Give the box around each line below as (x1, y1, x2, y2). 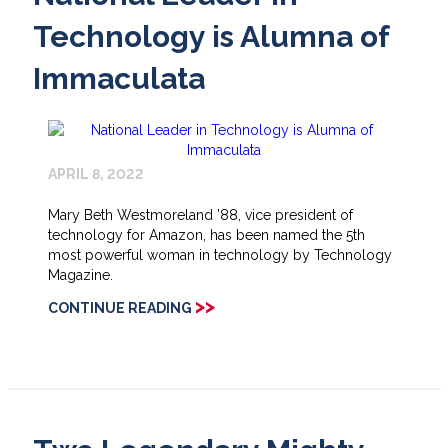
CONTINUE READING (47, 300, 192, 317)
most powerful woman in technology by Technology (47, 247, 392, 264)
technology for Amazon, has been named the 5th (47, 227, 365, 244)
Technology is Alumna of (32, 19, 389, 55)
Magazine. (47, 267, 113, 284)
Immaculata (32, 61, 205, 97)
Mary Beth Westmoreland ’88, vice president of (47, 207, 353, 224)
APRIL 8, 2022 (47, 166, 144, 183)
